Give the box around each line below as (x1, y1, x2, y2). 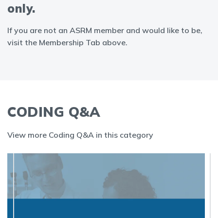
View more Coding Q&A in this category (7, 130, 153, 140)
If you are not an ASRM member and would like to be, (7, 25, 202, 35)
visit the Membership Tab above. (7, 37, 127, 47)
